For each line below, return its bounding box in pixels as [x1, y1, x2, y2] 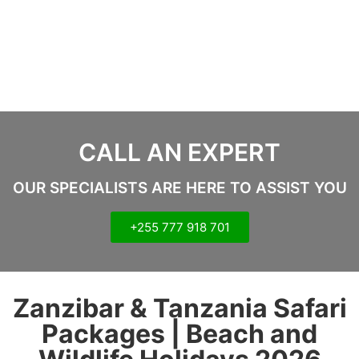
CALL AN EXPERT [79, 138, 280, 167]
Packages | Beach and [42, 318, 317, 350]
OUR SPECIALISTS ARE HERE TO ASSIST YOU [12, 179, 347, 198]
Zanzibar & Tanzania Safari [12, 292, 347, 325]
